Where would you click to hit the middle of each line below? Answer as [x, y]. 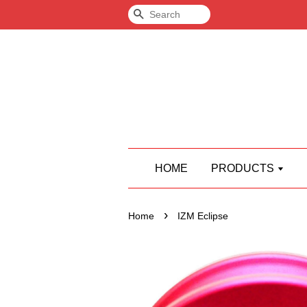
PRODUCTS [244, 168]
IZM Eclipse [203, 216]
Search [161, 15]
